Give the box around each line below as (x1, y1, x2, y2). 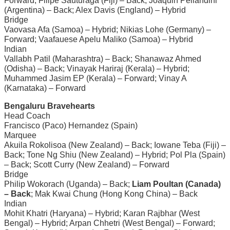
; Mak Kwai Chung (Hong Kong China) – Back (31, 189, 198, 198)
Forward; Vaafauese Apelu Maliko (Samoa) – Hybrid (4, 34, 193, 44)
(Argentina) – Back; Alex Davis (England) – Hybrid (4, 5, 186, 14)
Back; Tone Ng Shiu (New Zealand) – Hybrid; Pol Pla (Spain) (4, 150, 225, 159)
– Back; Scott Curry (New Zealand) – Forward (4, 160, 169, 169)
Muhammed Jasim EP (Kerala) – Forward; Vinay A (4, 73, 186, 83)
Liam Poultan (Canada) (132, 179, 221, 188)
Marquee (4, 130, 36, 140)
